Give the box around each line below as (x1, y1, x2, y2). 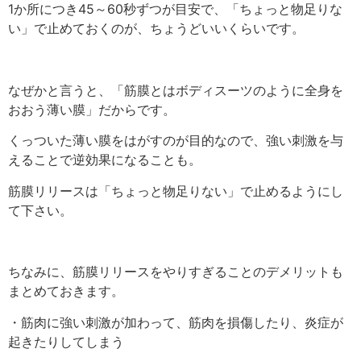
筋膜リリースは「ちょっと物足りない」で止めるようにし (8, 182, 343, 199)
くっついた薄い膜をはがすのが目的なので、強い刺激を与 (8, 132, 343, 149)
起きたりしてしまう (8, 333, 124, 350)
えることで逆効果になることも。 (8, 151, 201, 168)
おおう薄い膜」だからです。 (8, 101, 176, 118)
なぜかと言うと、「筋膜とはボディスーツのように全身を (8, 81, 343, 98)
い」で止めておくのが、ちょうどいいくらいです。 (8, 19, 305, 36)
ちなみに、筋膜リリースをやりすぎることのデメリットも (8, 263, 343, 280)
